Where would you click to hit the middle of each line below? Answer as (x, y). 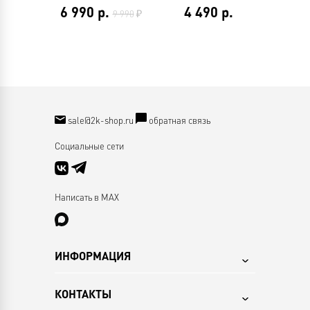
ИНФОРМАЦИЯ (93, 256)
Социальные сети (89, 146)
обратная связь (180, 120)
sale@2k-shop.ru (101, 120)
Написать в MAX (87, 197)
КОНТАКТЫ (83, 294)
